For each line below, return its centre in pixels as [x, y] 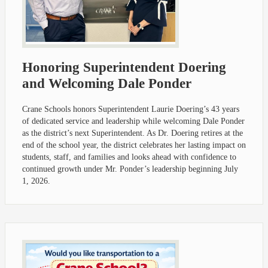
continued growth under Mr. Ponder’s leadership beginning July [130, 169]
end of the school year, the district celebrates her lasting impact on [134, 145]
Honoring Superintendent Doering [124, 68]
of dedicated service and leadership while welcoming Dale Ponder [133, 121]
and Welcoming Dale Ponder [107, 84]
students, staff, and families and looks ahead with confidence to [129, 157]
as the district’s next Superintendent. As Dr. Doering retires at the [133, 133]
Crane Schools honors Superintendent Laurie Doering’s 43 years [131, 109]
